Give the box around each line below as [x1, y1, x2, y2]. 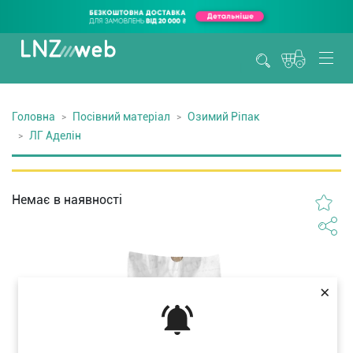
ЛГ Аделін [29, 129, 81, 142]
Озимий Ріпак [188, 110, 260, 123]
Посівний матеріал [72, 110, 170, 123]
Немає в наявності [12, 192, 122, 207]
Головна [12, 110, 55, 123]
